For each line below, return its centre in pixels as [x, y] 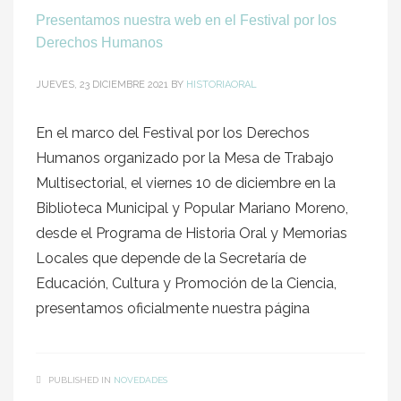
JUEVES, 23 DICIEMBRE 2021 [102, 85]
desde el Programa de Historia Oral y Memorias [192, 233]
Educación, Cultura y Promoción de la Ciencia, [186, 283]
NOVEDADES [141, 380]
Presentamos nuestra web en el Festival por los [186, 20]
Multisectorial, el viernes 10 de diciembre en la [186, 183]
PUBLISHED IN [80, 380]
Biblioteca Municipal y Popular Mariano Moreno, [192, 208]
